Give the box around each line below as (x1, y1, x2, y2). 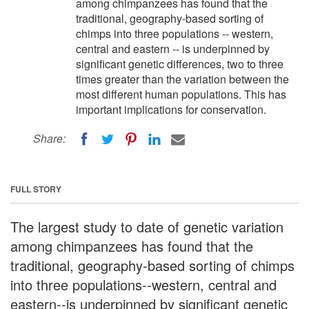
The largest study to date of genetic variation (10, 216, 283, 237)
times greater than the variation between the (76, 71, 289, 87)
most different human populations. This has (76, 86, 286, 102)
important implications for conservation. (76, 101, 266, 117)
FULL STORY (10, 182, 61, 195)
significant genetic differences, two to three (76, 56, 283, 72)
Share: (33, 130, 66, 146)
